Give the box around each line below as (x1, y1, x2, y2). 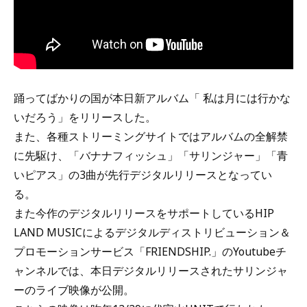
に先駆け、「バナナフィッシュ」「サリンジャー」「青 (14, 148, 288, 163)
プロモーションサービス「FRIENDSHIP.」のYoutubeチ (14, 244, 286, 259)
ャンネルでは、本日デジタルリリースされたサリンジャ (14, 263, 288, 278)
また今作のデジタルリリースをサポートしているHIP (14, 206, 274, 221)
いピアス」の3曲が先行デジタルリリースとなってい (14, 167, 272, 182)
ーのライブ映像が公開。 (14, 282, 134, 297)
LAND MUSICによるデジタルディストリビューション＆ (14, 225, 291, 240)
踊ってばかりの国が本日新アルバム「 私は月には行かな (14, 90, 291, 106)
